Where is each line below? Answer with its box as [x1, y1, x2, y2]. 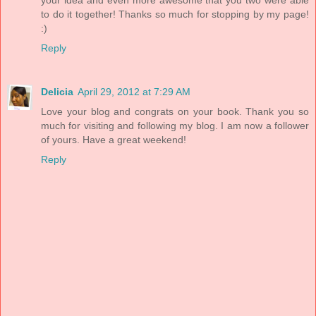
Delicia [41, 85, 73, 97]
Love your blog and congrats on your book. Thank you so [41, 105, 309, 117]
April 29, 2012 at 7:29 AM [78, 85, 190, 97]
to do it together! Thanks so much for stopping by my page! [41, 8, 309, 20]
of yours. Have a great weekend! [41, 133, 186, 145]
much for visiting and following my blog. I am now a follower [41, 119, 309, 131]
